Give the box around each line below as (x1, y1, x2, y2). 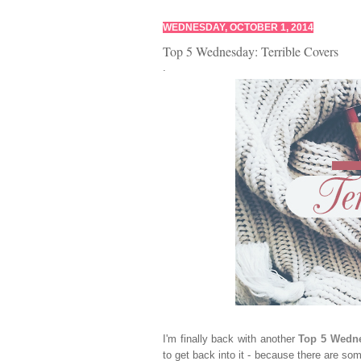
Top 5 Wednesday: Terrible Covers (163, 43, 338, 60)
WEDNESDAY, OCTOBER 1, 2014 (163, 22, 313, 33)
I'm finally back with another (163, 334, 299, 346)
